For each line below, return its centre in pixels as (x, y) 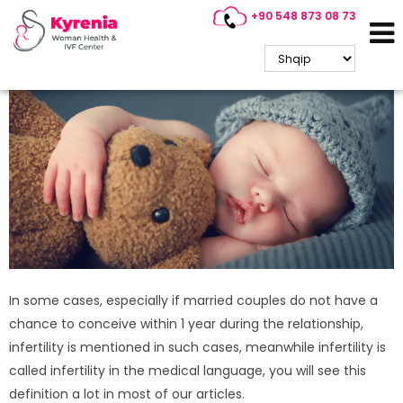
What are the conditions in (201, 29)
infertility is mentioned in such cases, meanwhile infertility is (197, 347)
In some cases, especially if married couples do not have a (193, 300)
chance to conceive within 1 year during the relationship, (186, 323)
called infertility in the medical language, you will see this (188, 370)
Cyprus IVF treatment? (201, 51)
